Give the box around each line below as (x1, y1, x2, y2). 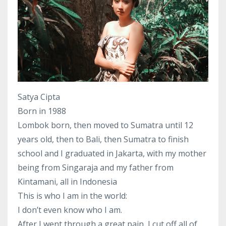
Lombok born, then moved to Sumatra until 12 (18, 120, 193, 131)
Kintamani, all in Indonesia (18, 176, 117, 188)
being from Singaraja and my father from (18, 162, 174, 174)
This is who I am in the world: (18, 190, 127, 202)
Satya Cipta (18, 91, 60, 103)
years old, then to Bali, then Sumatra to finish (18, 134, 189, 145)
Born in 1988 (18, 105, 66, 117)
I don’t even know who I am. (18, 204, 122, 216)
